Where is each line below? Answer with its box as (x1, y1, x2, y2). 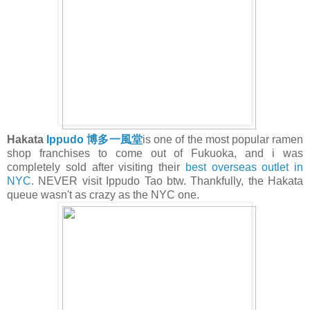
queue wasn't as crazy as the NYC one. (7, 188, 202, 201)
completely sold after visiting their (7, 161, 185, 173)
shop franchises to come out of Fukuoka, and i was (7, 147, 303, 159)
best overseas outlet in (185, 161, 303, 173)
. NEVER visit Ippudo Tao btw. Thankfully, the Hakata (31, 174, 303, 187)
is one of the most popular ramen (143, 133, 304, 145)
